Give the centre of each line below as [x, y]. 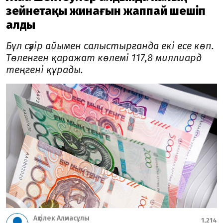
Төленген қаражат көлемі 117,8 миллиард [104, 58]
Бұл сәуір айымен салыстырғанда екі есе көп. [110, 46]
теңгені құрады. [45, 70]
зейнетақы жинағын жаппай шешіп [106, 11]
